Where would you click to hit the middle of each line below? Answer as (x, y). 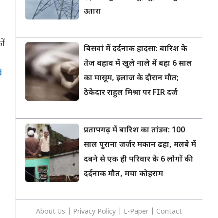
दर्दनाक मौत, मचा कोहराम (123, 174)
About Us (52, 212)
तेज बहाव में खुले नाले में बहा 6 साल (138, 64)
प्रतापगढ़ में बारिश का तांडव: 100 (134, 131)
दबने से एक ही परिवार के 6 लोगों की (137, 160)
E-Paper (136, 212)
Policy (107, 212)
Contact (169, 212)
